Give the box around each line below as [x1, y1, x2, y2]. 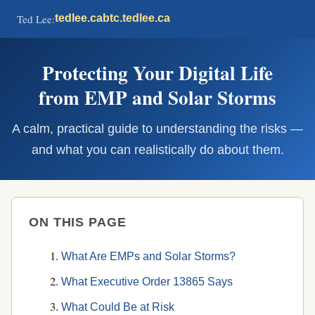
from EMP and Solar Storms [39, 84, 276, 111]
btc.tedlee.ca [103, 12, 170, 24]
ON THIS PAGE [29, 215, 127, 229]
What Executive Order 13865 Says [61, 275, 233, 288]
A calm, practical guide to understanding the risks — [12, 122, 303, 136]
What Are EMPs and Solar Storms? [61, 250, 236, 263]
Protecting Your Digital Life [42, 59, 273, 86]
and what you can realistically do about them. [31, 143, 284, 157]
